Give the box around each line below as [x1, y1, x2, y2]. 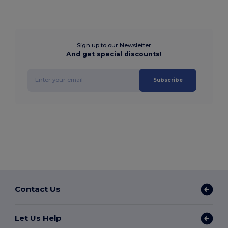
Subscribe [153, 76, 183, 83]
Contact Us [15, 184, 61, 194]
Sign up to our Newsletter [77, 41, 151, 49]
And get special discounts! [66, 50, 162, 58]
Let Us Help [15, 213, 62, 223]
